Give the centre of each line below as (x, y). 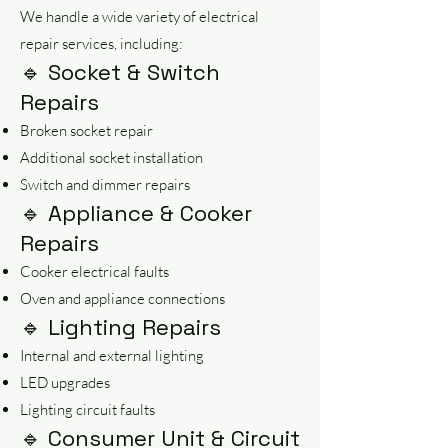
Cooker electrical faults (94, 271)
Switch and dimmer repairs (105, 184)
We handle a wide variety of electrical (139, 16)
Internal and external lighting (112, 355)
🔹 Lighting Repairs (120, 327)
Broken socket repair (86, 130)
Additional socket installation (111, 157)
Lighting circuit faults (87, 409)
